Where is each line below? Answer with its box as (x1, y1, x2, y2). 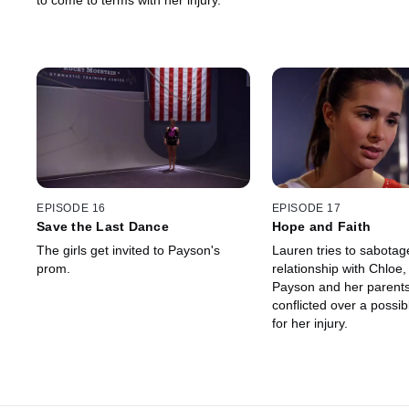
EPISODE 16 (37, 201, 106, 215)
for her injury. (271, 315, 348, 330)
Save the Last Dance (37, 218, 169, 234)
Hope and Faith (271, 218, 372, 234)
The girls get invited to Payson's (37, 242, 220, 257)
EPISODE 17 (271, 201, 341, 215)
